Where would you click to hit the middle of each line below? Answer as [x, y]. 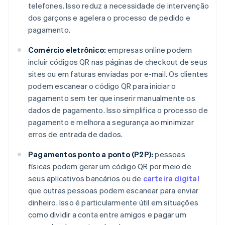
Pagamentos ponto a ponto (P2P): [91, 154]
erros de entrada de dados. [76, 134]
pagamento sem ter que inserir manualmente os [112, 98]
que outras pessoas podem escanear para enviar [114, 190]
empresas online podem [149, 49]
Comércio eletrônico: [67, 49]
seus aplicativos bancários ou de [86, 178]
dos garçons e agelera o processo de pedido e [109, 17]
